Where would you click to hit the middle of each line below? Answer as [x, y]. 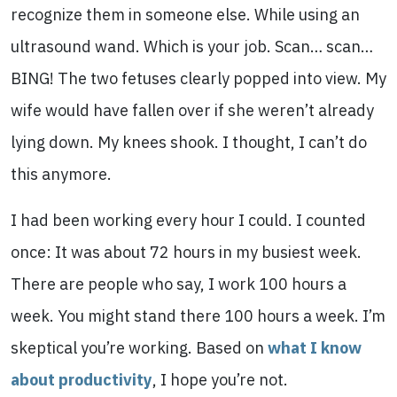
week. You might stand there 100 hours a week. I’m [198, 316]
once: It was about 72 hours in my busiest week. [186, 252]
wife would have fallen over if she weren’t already [192, 110]
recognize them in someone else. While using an [185, 15]
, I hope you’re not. [220, 380]
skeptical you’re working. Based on [139, 348]
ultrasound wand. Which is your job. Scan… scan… [192, 47]
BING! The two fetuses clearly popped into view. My [198, 78]
